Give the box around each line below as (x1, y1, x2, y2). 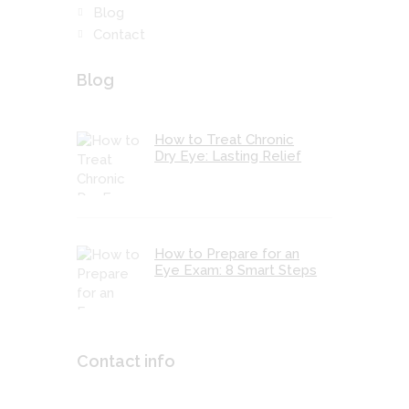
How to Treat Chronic (154, 131, 295, 148)
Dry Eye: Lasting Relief (154, 147, 302, 164)
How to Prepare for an (154, 246, 300, 263)
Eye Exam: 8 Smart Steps (154, 262, 318, 279)
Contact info (77, 351, 175, 371)
